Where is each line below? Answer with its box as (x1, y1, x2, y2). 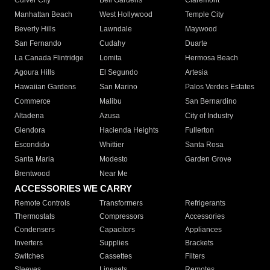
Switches (14, 252, 44, 261)
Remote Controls (14, 199, 70, 208)
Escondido (14, 140, 49, 149)
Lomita (99, 54, 122, 63)
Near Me (99, 169, 128, 178)
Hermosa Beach (184, 54, 238, 63)
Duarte (184, 39, 207, 48)
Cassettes (99, 252, 133, 261)
